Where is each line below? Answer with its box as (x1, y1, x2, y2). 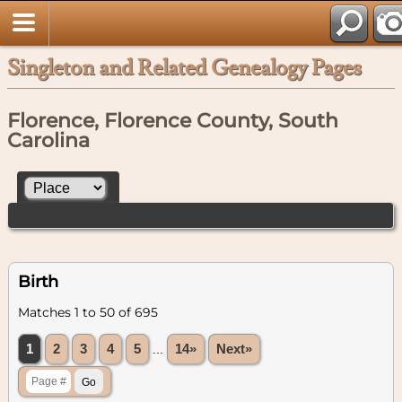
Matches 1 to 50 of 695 (18, 303, 158, 320)
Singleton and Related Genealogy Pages (7, 54, 361, 82)
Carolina (7, 128, 90, 153)
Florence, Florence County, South (7, 109, 338, 133)
